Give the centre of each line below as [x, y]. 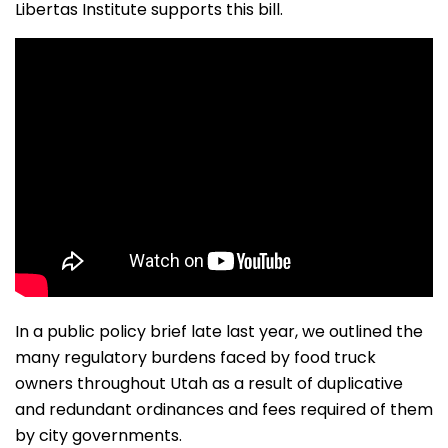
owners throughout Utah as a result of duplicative [209, 384]
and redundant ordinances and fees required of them [224, 410]
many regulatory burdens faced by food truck [195, 358]
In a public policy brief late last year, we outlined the [219, 332]
